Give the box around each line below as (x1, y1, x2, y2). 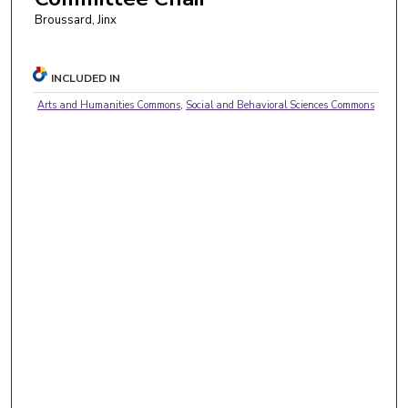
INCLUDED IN (51, 70, 121, 86)
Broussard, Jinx (34, 11, 117, 28)
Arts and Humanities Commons (37, 97, 181, 112)
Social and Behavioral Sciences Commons (186, 97, 375, 112)
